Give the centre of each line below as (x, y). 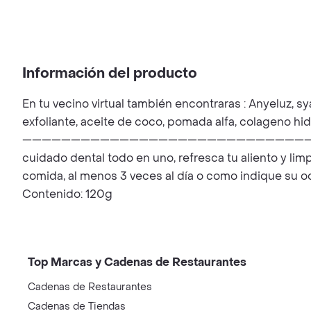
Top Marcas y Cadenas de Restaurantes (137, 262)
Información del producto (110, 74)
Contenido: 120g (67, 194)
